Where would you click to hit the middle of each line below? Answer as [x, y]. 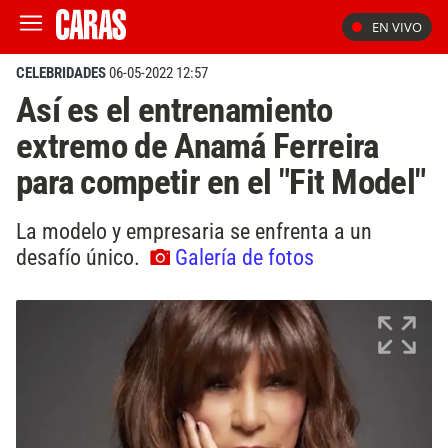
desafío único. [80, 256]
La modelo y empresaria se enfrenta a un [194, 230]
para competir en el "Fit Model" [221, 182]
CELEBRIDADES [61, 73]
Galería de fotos [244, 256]
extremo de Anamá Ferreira [197, 146]
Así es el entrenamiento [174, 110]
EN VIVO [397, 27]
